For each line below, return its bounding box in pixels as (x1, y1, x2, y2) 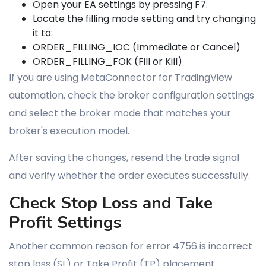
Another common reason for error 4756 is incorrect (9, 239, 252, 253)
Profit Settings (9, 211, 122, 234)
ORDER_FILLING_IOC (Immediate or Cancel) (33, 40, 240, 54)
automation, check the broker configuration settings (9, 88, 254, 102)
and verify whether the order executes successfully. (9, 169, 250, 182)
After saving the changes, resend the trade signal (9, 151, 239, 164)
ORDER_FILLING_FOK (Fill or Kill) (33, 55, 182, 68)
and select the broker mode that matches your (9, 106, 231, 120)
